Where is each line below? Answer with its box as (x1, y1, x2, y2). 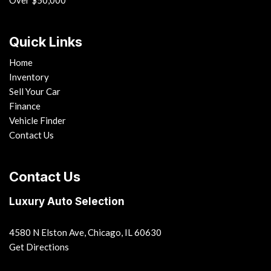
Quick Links (9, 34, 82, 50)
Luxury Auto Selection (9, 195, 125, 207)
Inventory (9, 71, 49, 82)
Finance (9, 100, 41, 111)
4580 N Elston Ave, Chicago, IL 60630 (9, 227, 162, 238)
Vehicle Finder (9, 115, 66, 126)
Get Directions (9, 241, 69, 252)
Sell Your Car (9, 86, 60, 97)
